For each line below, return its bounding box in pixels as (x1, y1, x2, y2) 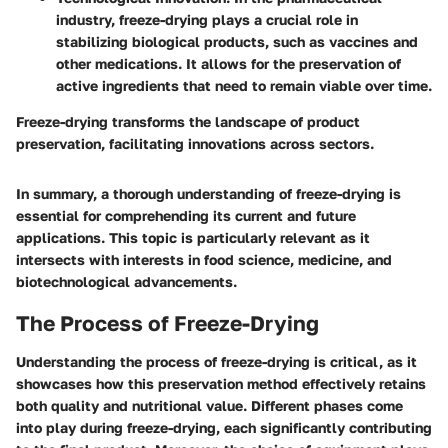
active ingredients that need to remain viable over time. (56, 77, 432, 95)
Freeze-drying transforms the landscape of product (16, 113, 360, 131)
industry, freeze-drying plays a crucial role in (56, 11, 358, 29)
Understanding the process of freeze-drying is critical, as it (16, 352, 417, 370)
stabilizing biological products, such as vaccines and (56, 33, 418, 51)
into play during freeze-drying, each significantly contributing (16, 418, 432, 436)
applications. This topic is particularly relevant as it (16, 229, 370, 247)
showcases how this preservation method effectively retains (16, 374, 426, 392)
